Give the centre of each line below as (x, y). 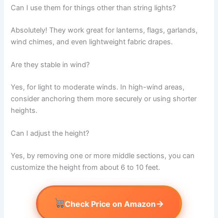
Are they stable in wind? (50, 65)
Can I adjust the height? (50, 134)
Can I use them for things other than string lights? (93, 8)
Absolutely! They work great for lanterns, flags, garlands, (104, 30)
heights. (24, 110)
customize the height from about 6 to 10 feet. (86, 168)
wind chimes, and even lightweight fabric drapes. (92, 42)
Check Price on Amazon (110, 204)
